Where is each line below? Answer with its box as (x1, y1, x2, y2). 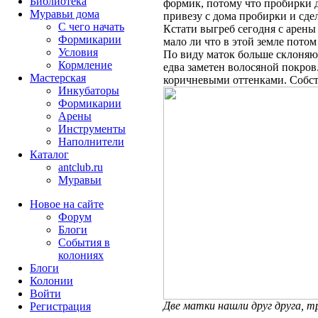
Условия (58, 46, 98, 58)
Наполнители (58, 136, 124, 148)
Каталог (30, 148, 69, 160)
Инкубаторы (58, 84, 119, 97)
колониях (58, 249, 104, 261)
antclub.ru (58, 161, 103, 173)
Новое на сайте (30, 198, 104, 210)
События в (58, 236, 110, 248)
